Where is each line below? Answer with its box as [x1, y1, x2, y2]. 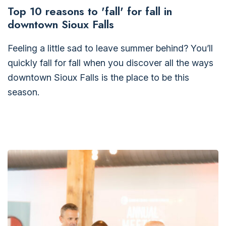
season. [8, 86, 39, 97]
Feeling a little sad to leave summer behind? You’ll [8, 42, 213, 53]
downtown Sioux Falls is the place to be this [8, 72, 189, 83]
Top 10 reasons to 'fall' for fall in [8, 3, 172, 19]
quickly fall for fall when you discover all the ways [8, 57, 213, 68]
